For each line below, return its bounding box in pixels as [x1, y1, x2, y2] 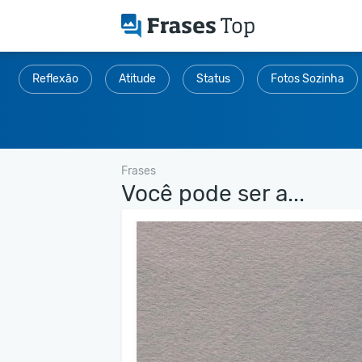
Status [196, 72, 230, 86]
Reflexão [32, 72, 78, 86]
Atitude [119, 72, 156, 86]
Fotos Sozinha [271, 72, 344, 86]
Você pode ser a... [121, 179, 305, 207]
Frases [121, 163, 156, 178]
